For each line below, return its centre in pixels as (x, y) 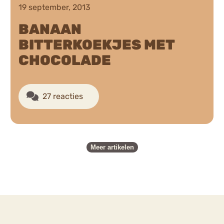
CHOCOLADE (65, 60)
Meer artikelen (112, 147)
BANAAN (50, 29)
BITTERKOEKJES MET (97, 45)
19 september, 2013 (55, 7)
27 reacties (63, 96)
